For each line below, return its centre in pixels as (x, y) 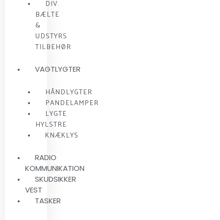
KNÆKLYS (62, 135)
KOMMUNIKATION (55, 168)
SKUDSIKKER (56, 179)
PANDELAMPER (72, 102)
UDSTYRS (51, 35)
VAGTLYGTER (58, 69)
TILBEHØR (53, 46)
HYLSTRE (51, 124)
